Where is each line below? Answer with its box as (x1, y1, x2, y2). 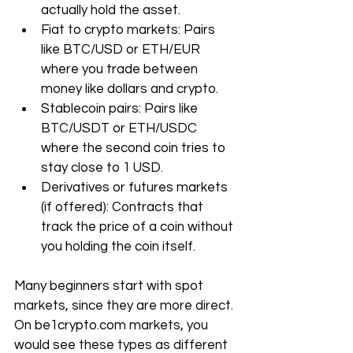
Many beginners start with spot (14, 279, 206, 293)
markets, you (126, 318, 211, 333)
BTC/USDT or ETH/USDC (41, 121, 200, 136)
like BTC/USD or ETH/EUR (41, 43, 203, 57)
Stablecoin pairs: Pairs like (41, 102, 201, 116)
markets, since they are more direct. (14, 299, 236, 313)
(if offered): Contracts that (41, 200, 206, 214)
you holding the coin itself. (41, 240, 195, 254)
